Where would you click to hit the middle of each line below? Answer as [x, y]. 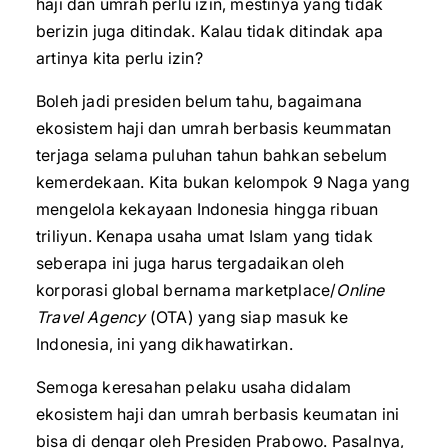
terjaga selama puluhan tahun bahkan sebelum [212, 155]
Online [360, 290]
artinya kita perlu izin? [119, 58]
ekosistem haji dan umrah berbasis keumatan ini [218, 414]
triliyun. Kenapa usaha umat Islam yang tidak [204, 236]
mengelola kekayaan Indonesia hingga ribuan [207, 209]
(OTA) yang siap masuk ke [247, 317]
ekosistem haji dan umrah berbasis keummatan [214, 128]
